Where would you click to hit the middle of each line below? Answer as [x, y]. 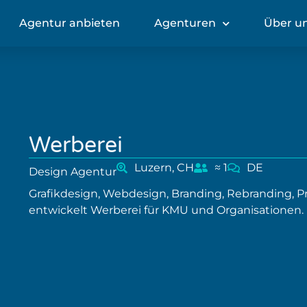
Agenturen [185, 23]
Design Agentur [73, 172]
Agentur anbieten [69, 23]
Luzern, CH [164, 168]
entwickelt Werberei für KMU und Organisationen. [166, 210]
